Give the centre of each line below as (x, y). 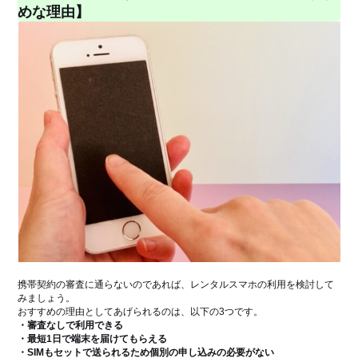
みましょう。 (47, 298)
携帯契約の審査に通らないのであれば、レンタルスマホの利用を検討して (176, 284)
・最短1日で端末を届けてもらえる (93, 338)
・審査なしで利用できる (71, 325)
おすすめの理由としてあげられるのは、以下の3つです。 (141, 311)
